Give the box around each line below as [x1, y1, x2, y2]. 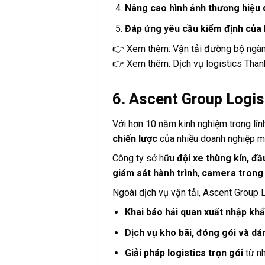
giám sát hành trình [112, 167, 198, 179]
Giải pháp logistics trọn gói [124, 247, 243, 259]
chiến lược [112, 133, 158, 145]
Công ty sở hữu [112, 153, 177, 164]
